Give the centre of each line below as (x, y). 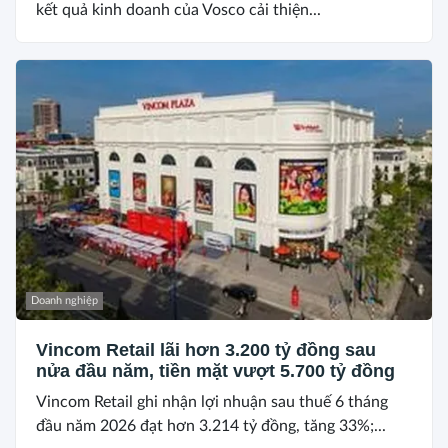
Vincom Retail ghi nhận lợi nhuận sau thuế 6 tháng (212, 401)
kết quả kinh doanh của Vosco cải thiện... (178, 10)
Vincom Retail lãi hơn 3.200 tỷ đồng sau (206, 349)
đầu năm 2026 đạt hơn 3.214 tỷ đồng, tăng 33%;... (211, 425)
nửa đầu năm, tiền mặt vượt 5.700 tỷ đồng (215, 370)
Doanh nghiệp (64, 300)
